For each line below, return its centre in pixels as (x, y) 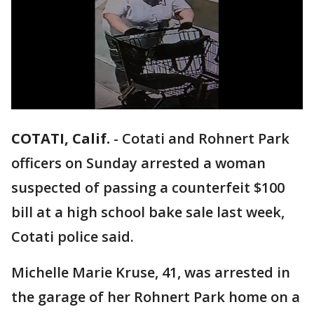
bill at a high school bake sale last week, (148, 212)
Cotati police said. (73, 237)
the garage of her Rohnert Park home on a (156, 297)
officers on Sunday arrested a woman (138, 163)
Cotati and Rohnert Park (206, 139)
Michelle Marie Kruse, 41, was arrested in (151, 273)
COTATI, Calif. (61, 139)
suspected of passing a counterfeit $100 (148, 188)
